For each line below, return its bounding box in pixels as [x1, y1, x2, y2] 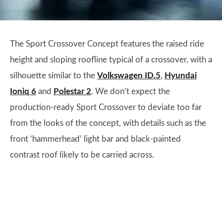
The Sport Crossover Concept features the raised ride [10, 40, 204, 48]
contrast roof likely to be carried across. [10, 151, 154, 159]
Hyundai [165, 71, 197, 80]
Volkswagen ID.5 [97, 71, 161, 80]
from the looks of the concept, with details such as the [10, 119, 206, 127]
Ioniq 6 [10, 87, 36, 96]
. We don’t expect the [91, 87, 170, 96]
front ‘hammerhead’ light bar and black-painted [10, 135, 181, 143]
